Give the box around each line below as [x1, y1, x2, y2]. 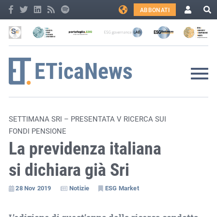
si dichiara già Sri [8, 157, 129, 181]
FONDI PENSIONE [8, 125, 66, 136]
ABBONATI [139, 6, 170, 14]
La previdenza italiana [8, 136, 161, 159]
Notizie [69, 183, 90, 192]
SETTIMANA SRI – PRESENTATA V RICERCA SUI [8, 113, 166, 124]
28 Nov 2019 [15, 183, 51, 192]
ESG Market [105, 183, 139, 192]
